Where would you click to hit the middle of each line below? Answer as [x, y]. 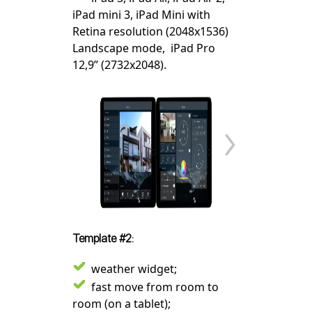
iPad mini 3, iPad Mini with [141, 15]
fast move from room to [155, 287]
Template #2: [103, 239]
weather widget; [134, 269]
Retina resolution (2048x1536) [150, 31]
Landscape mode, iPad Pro [144, 48]
